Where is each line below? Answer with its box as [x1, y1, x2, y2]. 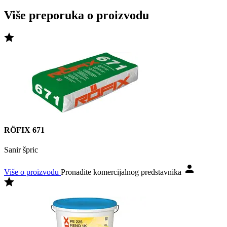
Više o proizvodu [4, 168, 61, 177]
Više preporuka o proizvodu [4, 8, 149, 22]
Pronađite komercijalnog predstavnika [61, 168, 183, 177]
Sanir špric [4, 145, 38, 155]
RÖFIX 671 [4, 126, 45, 135]
